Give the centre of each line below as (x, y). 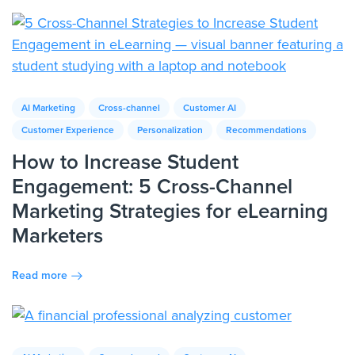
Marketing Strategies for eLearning (170, 211)
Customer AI (210, 108)
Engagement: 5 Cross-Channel (152, 187)
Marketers (57, 236)
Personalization (170, 130)
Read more (40, 275)
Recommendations (266, 130)
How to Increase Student (125, 162)
